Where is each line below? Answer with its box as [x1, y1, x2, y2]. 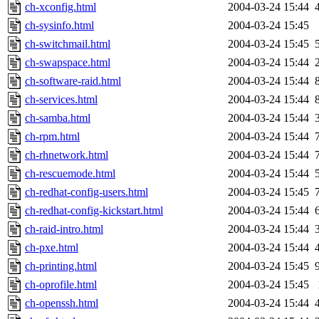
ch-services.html [25, 93, 98, 106]
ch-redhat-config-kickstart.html [25, 204, 163, 217]
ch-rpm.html [25, 130, 80, 143]
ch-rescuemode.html [25, 167, 115, 180]
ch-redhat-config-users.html [25, 186, 148, 199]
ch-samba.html [25, 112, 90, 125]
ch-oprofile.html [25, 278, 97, 291]
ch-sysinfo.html [25, 19, 94, 32]
